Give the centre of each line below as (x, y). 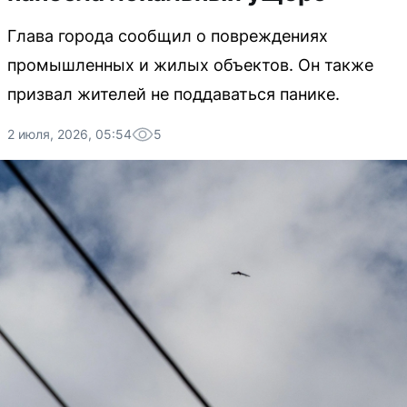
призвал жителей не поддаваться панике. (174, 94)
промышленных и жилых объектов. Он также (190, 65)
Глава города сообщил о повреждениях (168, 36)
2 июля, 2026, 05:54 (69, 134)
